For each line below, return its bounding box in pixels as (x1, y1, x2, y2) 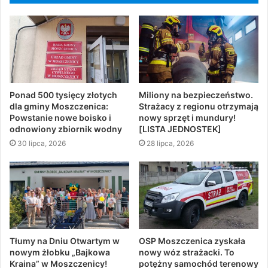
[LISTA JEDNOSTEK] (139, 123, 221, 134)
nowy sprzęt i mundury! (139, 112, 236, 123)
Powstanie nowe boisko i (10, 112, 111, 123)
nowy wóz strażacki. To (139, 246, 234, 257)
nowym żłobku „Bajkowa (10, 246, 110, 257)
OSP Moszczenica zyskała (139, 235, 245, 246)
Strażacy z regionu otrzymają (139, 100, 258, 111)
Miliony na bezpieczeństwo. (139, 89, 253, 100)
